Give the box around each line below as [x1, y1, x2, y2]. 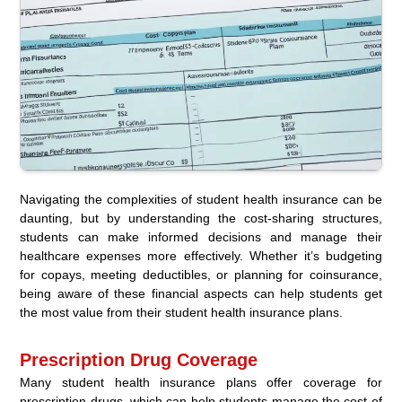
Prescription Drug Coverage [20, 349, 258, 370]
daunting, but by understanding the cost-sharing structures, [20, 210, 382, 225]
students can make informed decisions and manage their [20, 229, 382, 244]
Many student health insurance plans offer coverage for [20, 374, 382, 389]
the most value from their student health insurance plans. [20, 304, 344, 319]
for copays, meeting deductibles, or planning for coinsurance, [20, 267, 382, 282]
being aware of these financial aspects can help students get [20, 285, 382, 301]
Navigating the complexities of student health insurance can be [20, 191, 382, 206]
